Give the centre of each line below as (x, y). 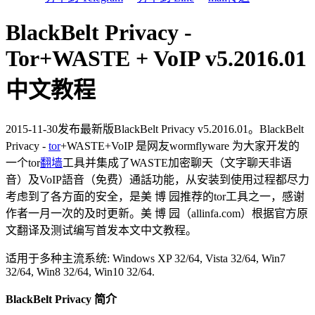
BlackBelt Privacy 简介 (61, 299)
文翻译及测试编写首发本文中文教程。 (101, 230)
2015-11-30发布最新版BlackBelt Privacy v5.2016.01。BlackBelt (155, 129)
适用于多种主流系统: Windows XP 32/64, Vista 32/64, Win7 (146, 258)
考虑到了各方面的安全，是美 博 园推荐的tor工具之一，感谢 (155, 196)
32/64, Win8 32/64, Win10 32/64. (80, 271)
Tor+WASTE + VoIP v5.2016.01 (156, 59)
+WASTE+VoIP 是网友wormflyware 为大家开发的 (180, 146)
